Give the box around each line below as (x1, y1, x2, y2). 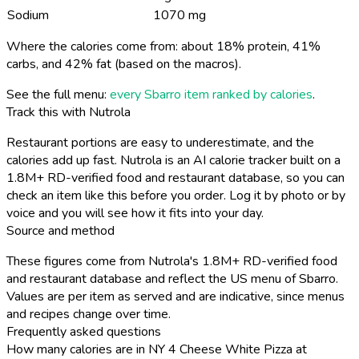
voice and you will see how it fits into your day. (6, 204, 264, 222)
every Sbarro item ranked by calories (110, 85, 313, 103)
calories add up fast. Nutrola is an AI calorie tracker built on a (6, 151, 341, 169)
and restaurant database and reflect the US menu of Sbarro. (6, 269, 338, 288)
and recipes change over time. (6, 305, 171, 323)
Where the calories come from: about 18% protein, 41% (6, 37, 321, 55)
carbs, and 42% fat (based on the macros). (6, 54, 241, 73)
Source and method (6, 221, 115, 240)
